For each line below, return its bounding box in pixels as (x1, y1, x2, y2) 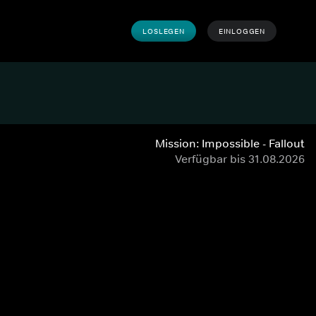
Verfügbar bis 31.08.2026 (175, 152, 305, 166)
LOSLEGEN (142, 26, 185, 36)
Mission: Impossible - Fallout (155, 136, 305, 150)
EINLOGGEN (218, 26, 265, 36)
